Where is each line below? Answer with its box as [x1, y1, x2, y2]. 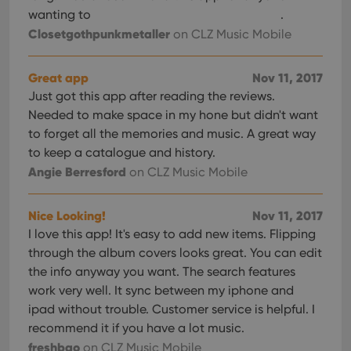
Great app [28, 70, 89, 85]
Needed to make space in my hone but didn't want [28, 107, 318, 122]
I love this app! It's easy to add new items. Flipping [28, 226, 316, 241]
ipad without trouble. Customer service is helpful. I [28, 302, 315, 317]
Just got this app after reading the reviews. [28, 89, 275, 103]
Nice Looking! [28, 208, 106, 223]
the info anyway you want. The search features [28, 264, 295, 279]
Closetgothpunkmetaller [28, 26, 170, 42]
